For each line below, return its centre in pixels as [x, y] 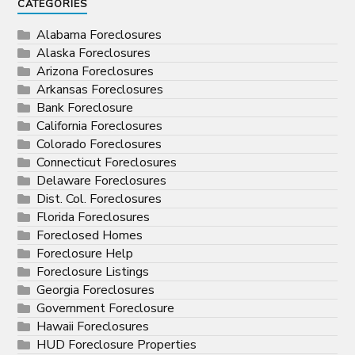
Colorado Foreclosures [99, 145]
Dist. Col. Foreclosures [99, 199]
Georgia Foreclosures [96, 290]
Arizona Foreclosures [95, 72]
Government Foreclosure [106, 309]
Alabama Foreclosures [99, 35]
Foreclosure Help [85, 254]
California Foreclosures [100, 126]
